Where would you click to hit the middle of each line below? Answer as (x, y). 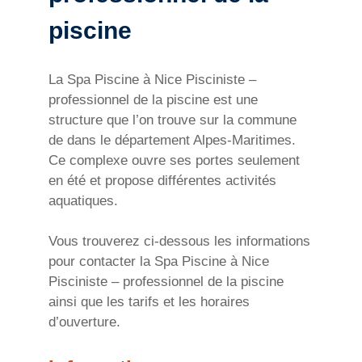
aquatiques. (83, 200)
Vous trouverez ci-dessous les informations (179, 242)
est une (234, 99)
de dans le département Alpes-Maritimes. (172, 140)
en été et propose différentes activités (162, 180)
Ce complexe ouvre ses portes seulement (174, 160)
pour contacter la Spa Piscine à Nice (159, 262)
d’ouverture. (84, 322)
